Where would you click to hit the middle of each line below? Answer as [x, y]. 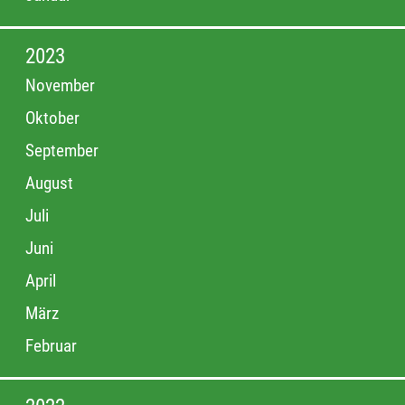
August [49, 184]
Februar [51, 346]
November [60, 86]
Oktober [52, 118]
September [62, 151]
